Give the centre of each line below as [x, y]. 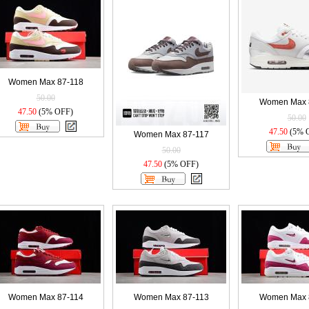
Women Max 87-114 [46, 297]
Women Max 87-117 [171, 134]
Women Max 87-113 [171, 297]
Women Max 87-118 [46, 82]
